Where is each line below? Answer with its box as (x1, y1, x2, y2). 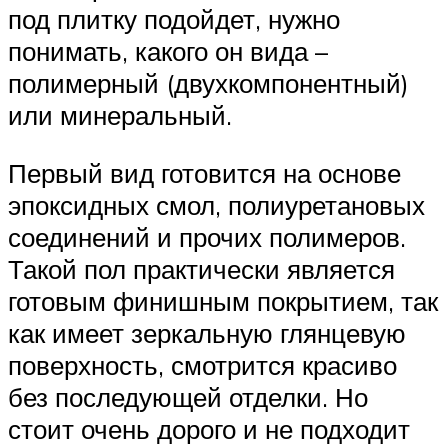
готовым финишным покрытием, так (8, 284, 438, 317)
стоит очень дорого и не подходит (8, 412, 410, 445)
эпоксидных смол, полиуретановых (8, 188, 425, 221)
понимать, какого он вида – (8, 34, 328, 67)
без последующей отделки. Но (8, 380, 368, 413)
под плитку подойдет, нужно (8, 2, 340, 35)
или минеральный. (8, 98, 232, 131)
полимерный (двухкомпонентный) (8, 66, 409, 99)
